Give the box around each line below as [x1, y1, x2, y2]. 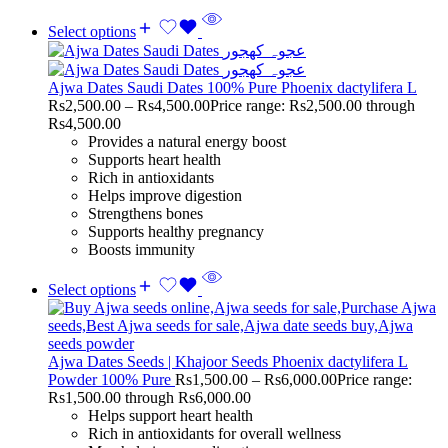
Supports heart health [88, 150, 221, 168]
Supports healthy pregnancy [88, 222, 264, 240]
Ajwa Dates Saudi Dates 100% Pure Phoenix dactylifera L [48, 78, 417, 96]
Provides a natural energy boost [88, 132, 286, 150]
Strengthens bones [88, 204, 203, 222]
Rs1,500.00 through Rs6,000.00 [48, 388, 251, 406]
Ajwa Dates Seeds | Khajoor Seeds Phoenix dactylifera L [48, 352, 408, 370]
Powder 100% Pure [48, 370, 175, 388]
